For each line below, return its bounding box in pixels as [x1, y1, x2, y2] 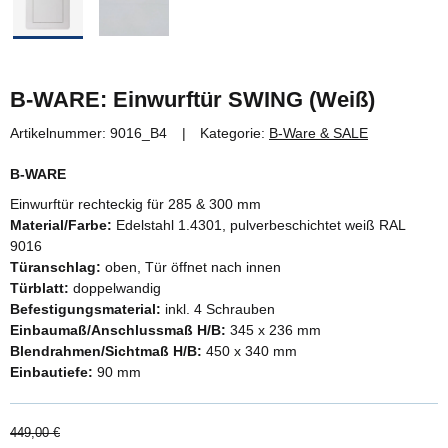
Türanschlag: [10, 258, 101, 275]
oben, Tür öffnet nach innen [101, 258, 281, 275]
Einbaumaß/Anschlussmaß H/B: [10, 321, 230, 338]
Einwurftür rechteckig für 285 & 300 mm [10, 195, 261, 212]
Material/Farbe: [10, 216, 116, 233]
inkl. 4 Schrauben [165, 300, 275, 317]
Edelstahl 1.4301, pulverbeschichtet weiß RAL [116, 216, 405, 233]
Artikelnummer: [10, 125, 110, 141]
